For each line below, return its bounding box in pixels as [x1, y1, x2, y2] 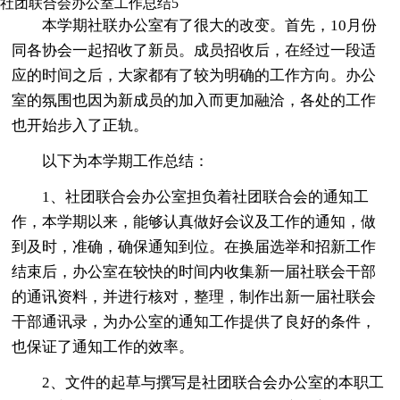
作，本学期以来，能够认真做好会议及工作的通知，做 [12, 212, 377, 230]
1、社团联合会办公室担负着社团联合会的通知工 [42, 187, 370, 205]
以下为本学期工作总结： [42, 152, 210, 170]
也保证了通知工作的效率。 [12, 337, 195, 355]
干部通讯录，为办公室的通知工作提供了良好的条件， [12, 312, 377, 330]
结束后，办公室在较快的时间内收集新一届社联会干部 [12, 262, 377, 280]
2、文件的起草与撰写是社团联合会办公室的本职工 [42, 373, 385, 391]
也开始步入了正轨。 [12, 116, 149, 134]
